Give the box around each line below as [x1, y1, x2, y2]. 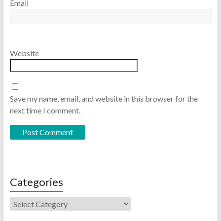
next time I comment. [9, 105, 80, 115]
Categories [9, 175, 63, 188]
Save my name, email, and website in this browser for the [9, 93, 198, 103]
